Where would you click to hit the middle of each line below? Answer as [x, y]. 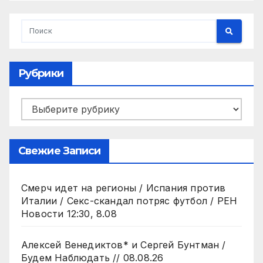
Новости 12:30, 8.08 [69, 214]
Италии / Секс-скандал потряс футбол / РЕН [129, 201]
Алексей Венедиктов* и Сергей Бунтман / [124, 245]
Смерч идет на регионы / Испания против [124, 188]
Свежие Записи [60, 151]
